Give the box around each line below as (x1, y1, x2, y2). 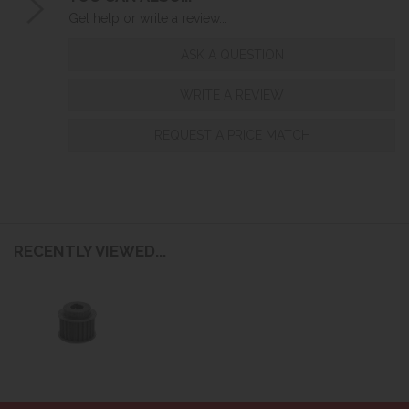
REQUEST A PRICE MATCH (153, 127, 310, 142)
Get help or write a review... (68, 10, 227, 26)
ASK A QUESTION (180, 47, 284, 62)
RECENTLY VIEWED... (14, 241, 166, 260)
